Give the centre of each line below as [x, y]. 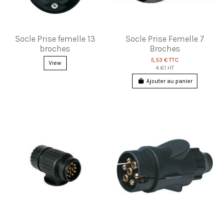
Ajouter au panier [169, 81]
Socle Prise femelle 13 [55, 39]
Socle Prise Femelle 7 [165, 39]
